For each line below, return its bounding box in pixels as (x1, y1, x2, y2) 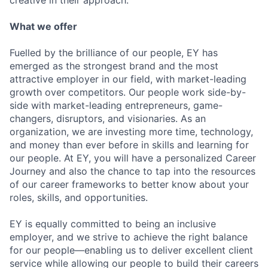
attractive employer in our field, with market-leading (10, 73, 246, 85)
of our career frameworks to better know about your (10, 178, 249, 190)
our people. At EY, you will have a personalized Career (10, 152, 256, 164)
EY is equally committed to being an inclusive (10, 218, 216, 230)
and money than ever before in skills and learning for (10, 139, 249, 151)
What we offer (10, 20, 77, 32)
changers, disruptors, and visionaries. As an (10, 112, 206, 124)
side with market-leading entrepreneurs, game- (10, 99, 223, 111)
